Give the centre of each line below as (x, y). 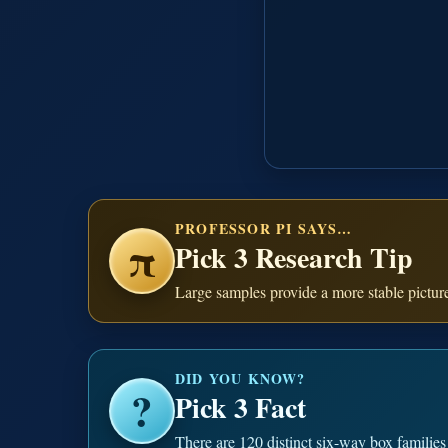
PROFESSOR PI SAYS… (264, 228)
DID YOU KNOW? (240, 378)
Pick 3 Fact (240, 407)
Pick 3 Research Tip (294, 257)
